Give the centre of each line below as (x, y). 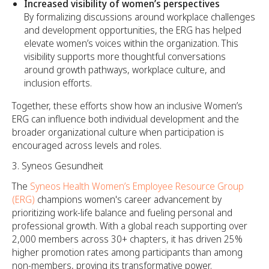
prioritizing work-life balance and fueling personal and (122, 212)
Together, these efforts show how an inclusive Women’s (127, 105)
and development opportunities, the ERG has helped (133, 30)
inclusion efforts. (58, 83)
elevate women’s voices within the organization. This (131, 43)
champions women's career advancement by (128, 199)
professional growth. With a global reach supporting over (130, 225)
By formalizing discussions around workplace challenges (140, 17)
